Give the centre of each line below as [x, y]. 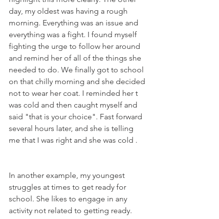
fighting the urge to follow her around [76, 46]
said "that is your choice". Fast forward [77, 117]
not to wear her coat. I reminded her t [74, 93]
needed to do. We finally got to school [77, 70]
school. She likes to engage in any [69, 199]
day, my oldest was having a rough [69, 11]
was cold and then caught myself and [74, 105]
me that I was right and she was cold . [73, 140]
